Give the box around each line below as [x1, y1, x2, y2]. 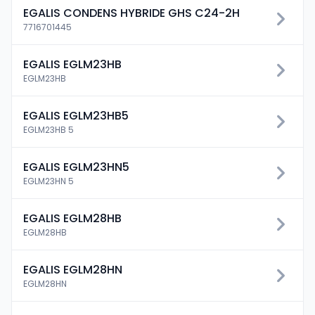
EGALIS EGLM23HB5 [23, 108, 129, 124]
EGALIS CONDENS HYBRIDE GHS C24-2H [23, 5, 240, 21]
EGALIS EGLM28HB [23, 210, 122, 226]
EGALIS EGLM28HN [23, 262, 122, 278]
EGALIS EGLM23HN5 [23, 159, 129, 175]
